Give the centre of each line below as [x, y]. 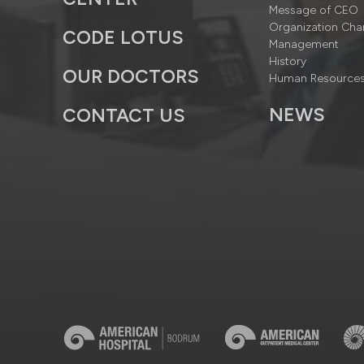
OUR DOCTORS [131, 76]
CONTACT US [124, 115]
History [288, 61]
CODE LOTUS [123, 37]
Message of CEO [314, 10]
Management [304, 44]
